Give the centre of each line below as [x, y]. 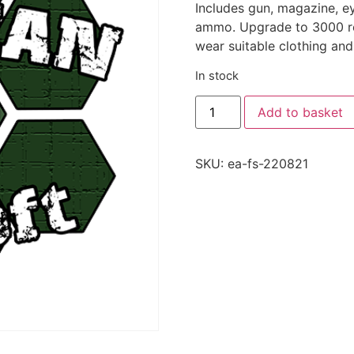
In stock [217, 75]
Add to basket [300, 113]
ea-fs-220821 [267, 164]
